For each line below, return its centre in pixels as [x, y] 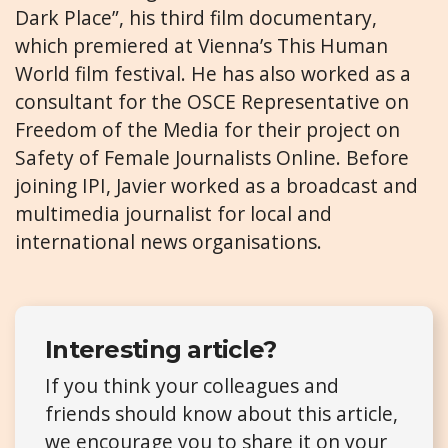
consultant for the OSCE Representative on [212, 101]
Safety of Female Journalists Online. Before [212, 157]
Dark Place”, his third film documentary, [196, 17]
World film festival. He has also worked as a [213, 73]
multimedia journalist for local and [173, 213]
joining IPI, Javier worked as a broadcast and [216, 185]
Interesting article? [161, 349]
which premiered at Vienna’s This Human [201, 45]
